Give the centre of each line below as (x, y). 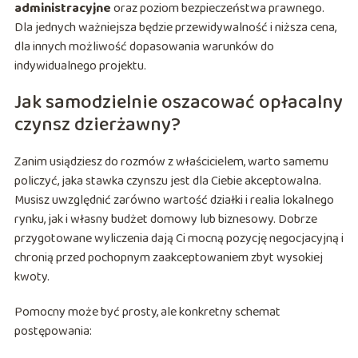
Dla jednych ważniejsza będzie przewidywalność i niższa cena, (175, 28)
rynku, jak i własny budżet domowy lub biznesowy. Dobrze (165, 220)
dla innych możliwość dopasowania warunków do (144, 47)
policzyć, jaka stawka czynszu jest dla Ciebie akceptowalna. (167, 181)
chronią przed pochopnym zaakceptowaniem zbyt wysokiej (168, 258)
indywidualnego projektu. (80, 66)
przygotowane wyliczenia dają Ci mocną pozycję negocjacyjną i (179, 239)
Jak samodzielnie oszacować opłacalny (178, 103)
